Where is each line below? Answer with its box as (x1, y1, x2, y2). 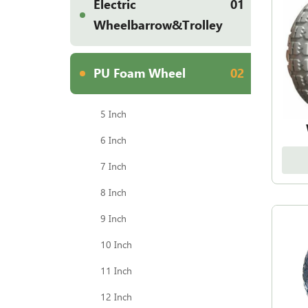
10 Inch (100, 239, 132, 250)
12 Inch (100, 291, 132, 302)
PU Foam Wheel (93, 66, 186, 80)
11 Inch (100, 265, 132, 276)
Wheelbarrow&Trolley (93, 18, 223, 32)
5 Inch (100, 109, 126, 120)
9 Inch (100, 213, 126, 224)
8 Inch (100, 187, 126, 198)
